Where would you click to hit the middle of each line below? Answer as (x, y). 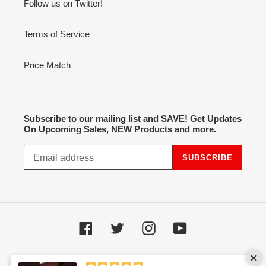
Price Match (47, 65)
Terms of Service (57, 34)
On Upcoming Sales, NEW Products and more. (120, 129)
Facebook (111, 227)
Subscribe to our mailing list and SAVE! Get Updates (133, 118)
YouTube (203, 227)
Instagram (175, 227)
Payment (150, 259)
